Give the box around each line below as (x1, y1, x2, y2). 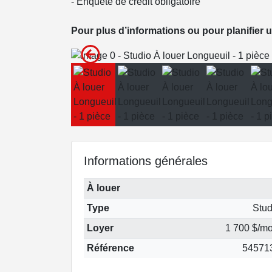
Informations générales (84, 154, 208, 168)
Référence (86, 242, 134, 253)
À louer (86, 182, 120, 193)
